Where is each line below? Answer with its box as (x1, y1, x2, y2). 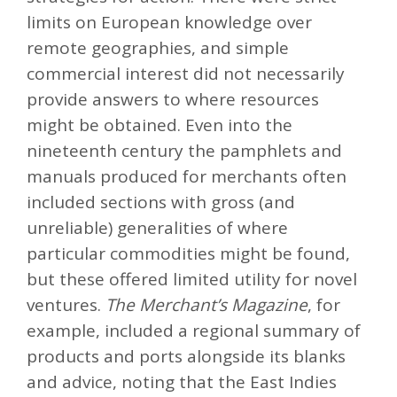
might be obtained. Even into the (27, 113, 292, 136)
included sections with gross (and (27, 190, 295, 214)
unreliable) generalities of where (27, 215, 288, 239)
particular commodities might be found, (27, 241, 350, 265)
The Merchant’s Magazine (105, 292, 307, 316)
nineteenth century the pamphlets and (27, 138, 342, 162)
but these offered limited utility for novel (27, 267, 357, 291)
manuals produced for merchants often (27, 164, 346, 188)
